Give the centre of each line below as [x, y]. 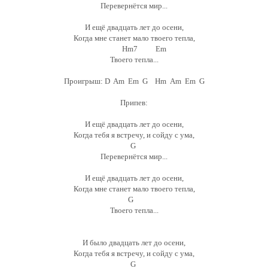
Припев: [134, 103]
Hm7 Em [134, 49]
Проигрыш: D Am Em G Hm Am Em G [134, 81]
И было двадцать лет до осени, [134, 243]
